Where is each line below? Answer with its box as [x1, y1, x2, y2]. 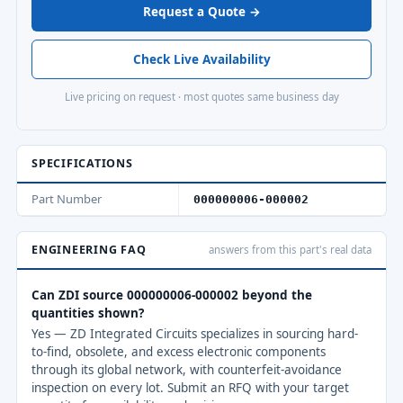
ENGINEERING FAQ [31, 241, 147, 257]
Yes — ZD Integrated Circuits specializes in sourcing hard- [31, 325, 358, 342]
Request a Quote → [142, 4, 261, 20]
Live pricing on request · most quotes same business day [64, 90, 339, 103]
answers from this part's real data [209, 242, 372, 256]
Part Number [31, 190, 102, 207]
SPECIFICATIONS [31, 155, 133, 171]
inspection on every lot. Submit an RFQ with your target [31, 379, 349, 396]
